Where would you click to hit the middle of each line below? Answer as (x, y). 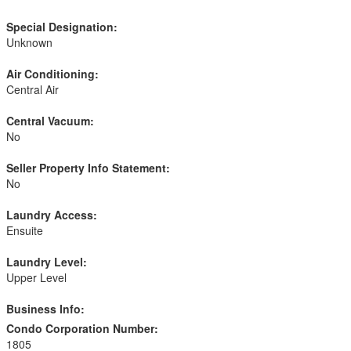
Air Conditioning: (52, 74)
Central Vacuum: (50, 121)
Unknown (29, 42)
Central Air (33, 89)
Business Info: (45, 309)
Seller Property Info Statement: (88, 168)
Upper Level (36, 277)
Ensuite (25, 230)
